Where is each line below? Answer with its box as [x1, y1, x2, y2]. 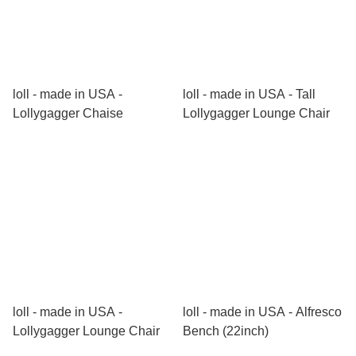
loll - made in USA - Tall [183, 87, 315, 101]
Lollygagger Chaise [13, 106, 123, 120]
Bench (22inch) [183, 324, 269, 338]
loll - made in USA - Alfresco [183, 305, 342, 319]
